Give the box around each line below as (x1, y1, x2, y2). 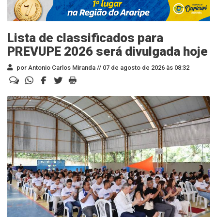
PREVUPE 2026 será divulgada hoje (7, 44, 208, 59)
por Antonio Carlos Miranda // (15, 63, 101, 71)
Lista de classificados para (7, 30, 163, 45)
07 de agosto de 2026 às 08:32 (101, 63, 189, 71)
